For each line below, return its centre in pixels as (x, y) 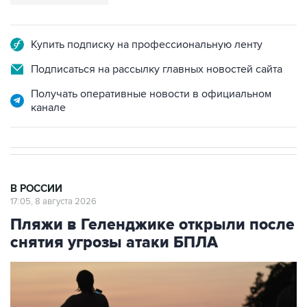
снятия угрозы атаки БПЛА (114, 243)
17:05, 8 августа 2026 (53, 201)
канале (48, 108)
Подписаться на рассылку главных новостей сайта (157, 69)
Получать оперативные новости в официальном (151, 94)
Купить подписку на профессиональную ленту (147, 45)
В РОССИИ (36, 189)
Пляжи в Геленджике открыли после (152, 225)
